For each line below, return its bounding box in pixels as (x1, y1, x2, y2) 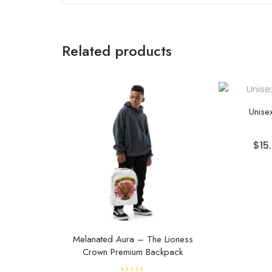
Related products (62, 40, 172, 61)
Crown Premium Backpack (83, 245, 183, 259)
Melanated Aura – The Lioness (72, 232, 193, 246)
